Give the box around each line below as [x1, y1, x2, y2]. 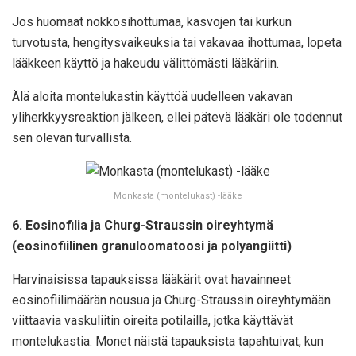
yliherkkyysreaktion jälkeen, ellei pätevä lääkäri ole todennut [12, 109, 342, 125]
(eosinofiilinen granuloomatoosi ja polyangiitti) [12, 238, 292, 254]
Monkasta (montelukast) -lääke [114, 191, 242, 202]
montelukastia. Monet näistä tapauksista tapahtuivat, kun [12, 334, 323, 350]
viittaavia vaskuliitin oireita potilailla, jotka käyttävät [12, 313, 293, 329]
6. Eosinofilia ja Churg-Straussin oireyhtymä [12, 218, 273, 234]
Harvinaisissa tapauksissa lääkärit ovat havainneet [12, 272, 291, 288]
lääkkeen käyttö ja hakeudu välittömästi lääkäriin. [12, 55, 279, 71]
